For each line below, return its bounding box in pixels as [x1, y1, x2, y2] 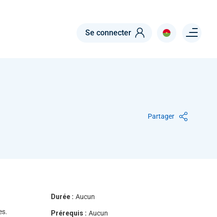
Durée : [50, 193, 74, 201]
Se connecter [85, 28, 131, 37]
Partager [147, 112, 174, 120]
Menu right [176, 24, 213, 33]
